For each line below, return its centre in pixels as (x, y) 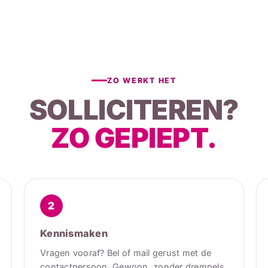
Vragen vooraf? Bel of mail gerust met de (126, 253)
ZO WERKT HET (142, 80)
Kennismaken (74, 233)
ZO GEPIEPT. (134, 138)
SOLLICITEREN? (134, 110)
